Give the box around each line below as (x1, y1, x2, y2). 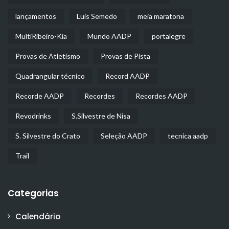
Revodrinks (15, 111, 51, 120)
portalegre (152, 32, 186, 40)
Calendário (15, 211, 60, 222)
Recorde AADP (15, 91, 64, 100)
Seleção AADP (101, 131, 147, 140)
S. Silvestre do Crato (15, 131, 80, 140)
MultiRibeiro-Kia (15, 32, 67, 40)
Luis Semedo (77, 12, 117, 20)
